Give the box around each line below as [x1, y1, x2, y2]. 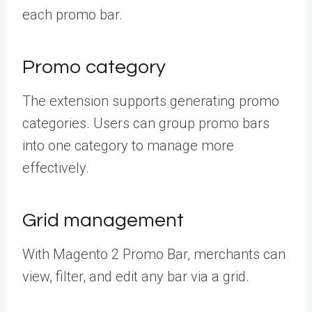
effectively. [22, 159, 93, 176]
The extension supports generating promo [22, 92, 279, 109]
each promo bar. [22, 6, 126, 23]
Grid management [22, 210, 188, 231]
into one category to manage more [22, 136, 234, 154]
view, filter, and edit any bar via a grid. [22, 267, 253, 285]
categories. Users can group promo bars [22, 114, 270, 132]
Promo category [22, 56, 170, 77]
